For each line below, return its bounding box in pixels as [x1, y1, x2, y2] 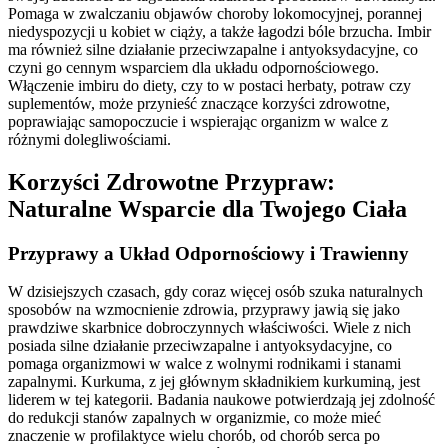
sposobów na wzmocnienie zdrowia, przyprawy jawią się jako [8, 301, 400, 319]
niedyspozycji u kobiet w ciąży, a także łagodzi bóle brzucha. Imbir [8, 22, 431, 40]
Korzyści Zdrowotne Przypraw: [8, 168, 335, 195]
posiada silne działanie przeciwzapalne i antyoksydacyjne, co [8, 337, 392, 355]
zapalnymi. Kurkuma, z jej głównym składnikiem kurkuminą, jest [8, 373, 420, 391]
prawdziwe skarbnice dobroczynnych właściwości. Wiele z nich [8, 319, 411, 337]
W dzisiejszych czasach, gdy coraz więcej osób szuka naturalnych [8, 283, 423, 301]
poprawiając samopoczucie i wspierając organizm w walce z [8, 112, 388, 130]
